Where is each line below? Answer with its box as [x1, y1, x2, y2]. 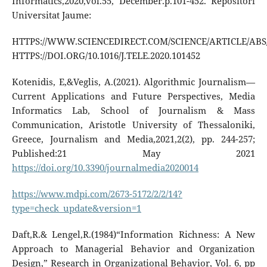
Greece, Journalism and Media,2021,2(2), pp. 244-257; [11, 132, 256, 145]
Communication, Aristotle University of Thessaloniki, [11, 118, 256, 131]
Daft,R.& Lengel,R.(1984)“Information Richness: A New [11, 228, 256, 241]
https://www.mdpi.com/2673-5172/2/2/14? [11, 187, 182, 200]
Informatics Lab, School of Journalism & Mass [11, 104, 256, 117]
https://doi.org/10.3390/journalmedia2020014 [11, 161, 198, 174]
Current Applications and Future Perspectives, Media [11, 89, 256, 103]
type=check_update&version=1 [11, 201, 141, 215]
